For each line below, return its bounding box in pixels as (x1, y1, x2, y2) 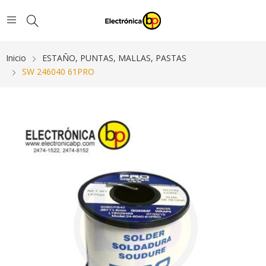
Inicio (6, 52, 26, 64)
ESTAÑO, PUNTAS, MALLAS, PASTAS (42, 52, 186, 64)
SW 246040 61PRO (22, 65, 94, 77)
